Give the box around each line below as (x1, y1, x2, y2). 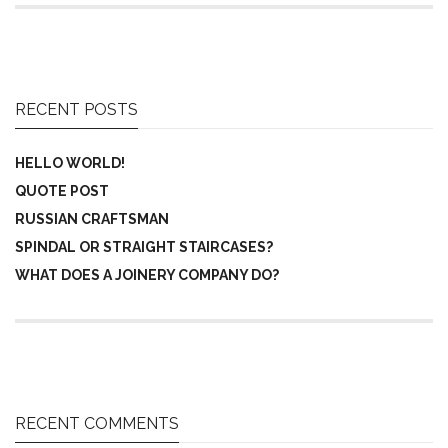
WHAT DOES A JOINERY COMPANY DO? (15, 267, 279, 284)
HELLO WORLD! (15, 155, 125, 172)
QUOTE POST (15, 183, 109, 200)
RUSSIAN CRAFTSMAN (15, 211, 169, 228)
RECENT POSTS (15, 100, 138, 120)
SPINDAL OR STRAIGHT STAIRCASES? (15, 239, 273, 256)
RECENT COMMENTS (15, 414, 179, 434)
